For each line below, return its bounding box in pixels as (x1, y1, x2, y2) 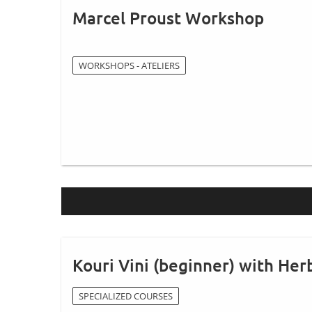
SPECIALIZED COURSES (79, 289, 173, 302)
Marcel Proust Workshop (72, 7, 264, 29)
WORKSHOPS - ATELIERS (79, 58, 180, 72)
